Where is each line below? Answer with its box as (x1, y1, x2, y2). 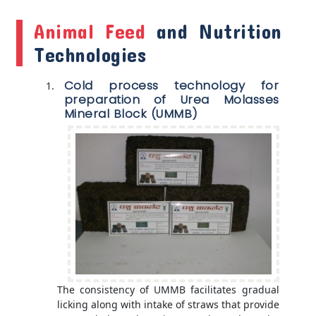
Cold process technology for (63, 76, 279, 94)
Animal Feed (34, 19, 146, 43)
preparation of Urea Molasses (63, 90, 279, 108)
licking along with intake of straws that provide (56, 297, 279, 311)
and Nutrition (145, 19, 282, 43)
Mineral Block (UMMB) (63, 104, 198, 122)
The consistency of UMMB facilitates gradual (56, 282, 279, 296)
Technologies (34, 42, 147, 66)
